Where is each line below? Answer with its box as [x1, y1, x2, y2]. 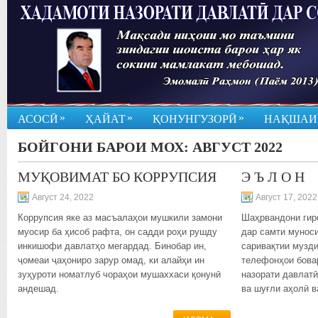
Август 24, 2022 [32, 192, 94, 202]
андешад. [18, 283, 59, 294]
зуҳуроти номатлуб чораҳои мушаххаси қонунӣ [18, 269, 221, 280]
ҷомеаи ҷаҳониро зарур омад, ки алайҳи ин [18, 255, 204, 265]
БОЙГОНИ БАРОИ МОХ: [18, 139, 192, 155]
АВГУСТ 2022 [192, 139, 283, 155]
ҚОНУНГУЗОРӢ [153, 113, 237, 125]
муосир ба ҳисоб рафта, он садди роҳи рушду [18, 226, 217, 237]
